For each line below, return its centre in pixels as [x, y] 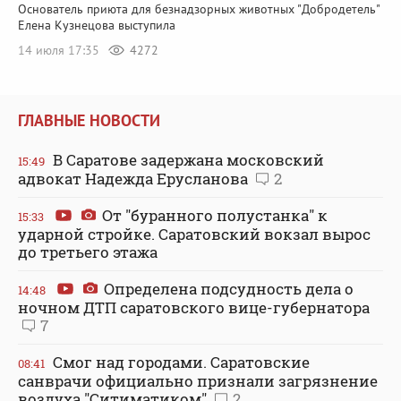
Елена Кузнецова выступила [97, 26]
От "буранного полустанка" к [213, 215]
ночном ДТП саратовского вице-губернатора [194, 307]
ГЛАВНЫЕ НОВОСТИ [89, 120]
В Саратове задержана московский [187, 159]
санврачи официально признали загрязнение [198, 380]
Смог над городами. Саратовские [179, 362]
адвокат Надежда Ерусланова [135, 178]
